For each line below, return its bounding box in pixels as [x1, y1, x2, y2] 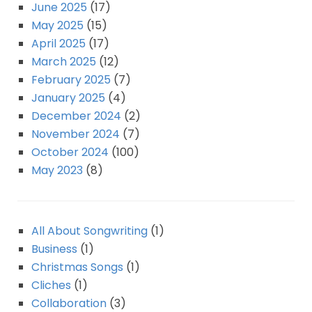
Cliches [31, 277, 71, 294]
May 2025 [31, 17, 84, 34]
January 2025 [31, 90, 105, 107]
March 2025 [31, 54, 96, 70]
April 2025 [31, 36, 86, 52]
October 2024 [31, 144, 109, 161]
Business [31, 241, 77, 258]
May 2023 [31, 162, 83, 179]
